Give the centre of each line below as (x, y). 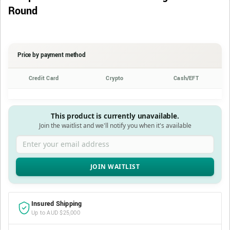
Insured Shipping (57, 204)
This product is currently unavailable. (115, 116)
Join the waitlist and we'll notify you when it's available (115, 125)
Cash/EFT (186, 78)
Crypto (115, 78)
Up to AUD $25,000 (56, 213)
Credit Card (44, 78)
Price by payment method (52, 55)
